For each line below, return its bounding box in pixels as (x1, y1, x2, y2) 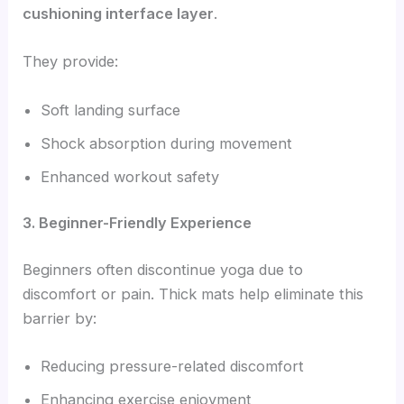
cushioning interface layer (23, 5, 215, 23)
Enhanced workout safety (41, 167, 220, 186)
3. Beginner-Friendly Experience (23, 214, 252, 233)
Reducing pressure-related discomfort (41, 357, 305, 376)
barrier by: (23, 308, 97, 327)
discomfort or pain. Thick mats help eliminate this (23, 284, 364, 303)
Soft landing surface (41, 100, 181, 119)
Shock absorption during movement (41, 133, 293, 152)
